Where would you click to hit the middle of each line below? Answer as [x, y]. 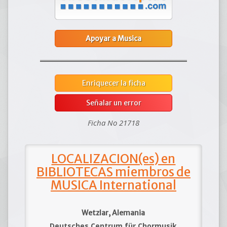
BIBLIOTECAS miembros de [113, 172]
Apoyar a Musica [113, 39]
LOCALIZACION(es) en [113, 159]
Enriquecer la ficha [113, 83]
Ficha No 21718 [113, 123]
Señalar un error [113, 103]
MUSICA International [113, 185]
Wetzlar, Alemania [113, 213]
